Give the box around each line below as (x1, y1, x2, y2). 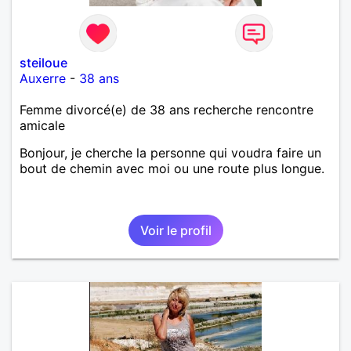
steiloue (20, 54, 67, 71)
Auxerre (20, 70, 66, 86)
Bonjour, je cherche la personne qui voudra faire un (20, 144, 321, 161)
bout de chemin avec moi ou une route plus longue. (20, 160, 324, 176)
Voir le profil (139, 222, 212, 238)
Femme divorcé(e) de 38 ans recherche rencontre (20, 101, 313, 118)
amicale (20, 117, 65, 133)
